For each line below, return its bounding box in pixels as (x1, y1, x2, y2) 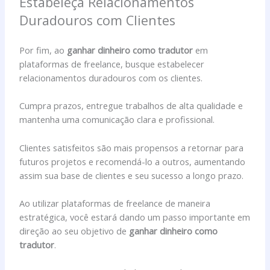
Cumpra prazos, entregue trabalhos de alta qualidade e (19, 99, 243, 112)
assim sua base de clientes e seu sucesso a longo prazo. (19, 169, 244, 181)
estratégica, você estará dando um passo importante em (19, 211, 251, 223)
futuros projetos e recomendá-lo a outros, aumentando (19, 155, 246, 168)
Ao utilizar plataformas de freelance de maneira (19, 197, 211, 209)
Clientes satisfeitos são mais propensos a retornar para (19, 141, 244, 154)
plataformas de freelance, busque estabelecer (19, 57, 205, 70)
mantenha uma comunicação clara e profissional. (19, 113, 215, 126)
